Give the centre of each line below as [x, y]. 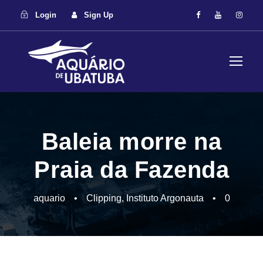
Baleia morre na [131, 142]
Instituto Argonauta [165, 198]
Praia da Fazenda [131, 170]
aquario [49, 198]
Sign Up [99, 15]
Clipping [104, 198]
